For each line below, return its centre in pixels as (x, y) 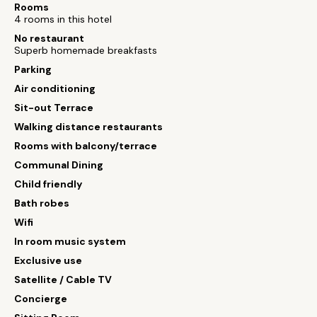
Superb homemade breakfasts (86, 50)
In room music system (70, 241)
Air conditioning (55, 88)
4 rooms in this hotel (63, 19)
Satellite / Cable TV (63, 279)
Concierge (41, 299)
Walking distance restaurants (88, 127)
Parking (33, 69)
